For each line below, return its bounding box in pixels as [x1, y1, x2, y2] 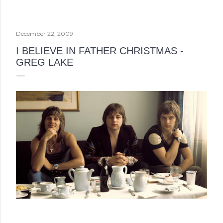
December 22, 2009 [16, 29, 73, 37]
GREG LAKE [16, 56, 73, 68]
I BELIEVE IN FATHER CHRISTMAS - [16, 45, 184, 56]
